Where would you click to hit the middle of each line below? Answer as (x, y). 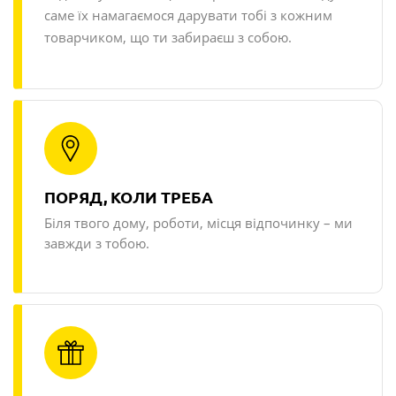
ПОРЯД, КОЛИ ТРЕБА (129, 198)
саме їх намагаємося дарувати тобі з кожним (188, 15)
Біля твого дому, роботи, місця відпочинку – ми (198, 223)
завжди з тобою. (97, 244)
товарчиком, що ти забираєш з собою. (168, 38)
